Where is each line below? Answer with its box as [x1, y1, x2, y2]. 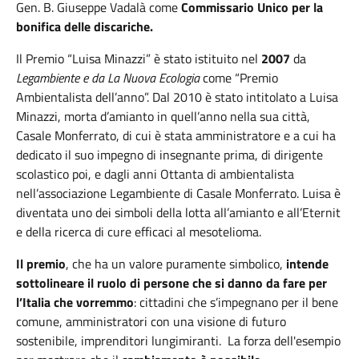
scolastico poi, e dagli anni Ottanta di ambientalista [16, 164, 294, 184]
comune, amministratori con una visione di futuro [16, 312, 286, 331]
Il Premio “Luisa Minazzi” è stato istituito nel [16, 49, 261, 68]
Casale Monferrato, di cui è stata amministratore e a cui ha [16, 126, 336, 145]
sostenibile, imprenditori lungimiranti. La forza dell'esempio [16, 331, 341, 350]
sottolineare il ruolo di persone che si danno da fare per [16, 273, 327, 292]
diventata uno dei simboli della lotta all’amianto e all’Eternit [16, 203, 341, 222]
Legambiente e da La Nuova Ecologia [16, 68, 200, 87]
